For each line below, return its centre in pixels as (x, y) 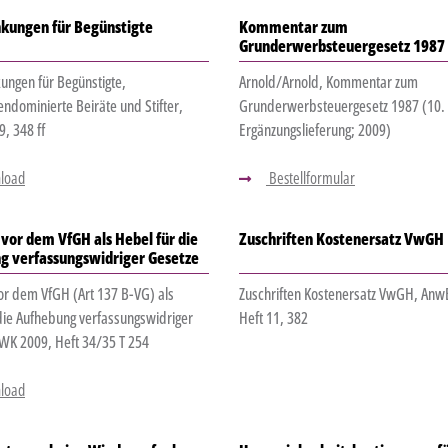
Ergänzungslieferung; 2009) (314, 130)
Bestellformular (310, 178)
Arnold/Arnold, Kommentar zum (328, 82)
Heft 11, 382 (273, 318)
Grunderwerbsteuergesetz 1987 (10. (341, 106)
